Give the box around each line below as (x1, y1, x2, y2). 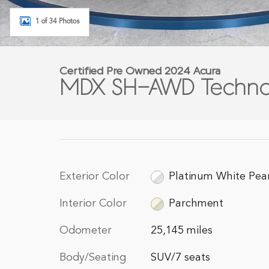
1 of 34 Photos (35, 17, 79, 25)
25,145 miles (150, 225, 213, 236)
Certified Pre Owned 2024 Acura (59, 66, 220, 77)
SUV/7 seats (150, 252, 210, 263)
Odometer (59, 225, 112, 236)
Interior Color (59, 198, 127, 209)
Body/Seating (59, 252, 126, 263)
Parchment (169, 198, 224, 209)
